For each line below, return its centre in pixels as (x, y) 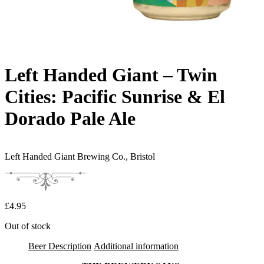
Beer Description (60, 246)
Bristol (143, 157)
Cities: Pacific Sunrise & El (115, 96)
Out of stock (28, 226)
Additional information (136, 246)
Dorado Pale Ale (70, 118)
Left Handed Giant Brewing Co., (67, 157)
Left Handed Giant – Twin (111, 75)
